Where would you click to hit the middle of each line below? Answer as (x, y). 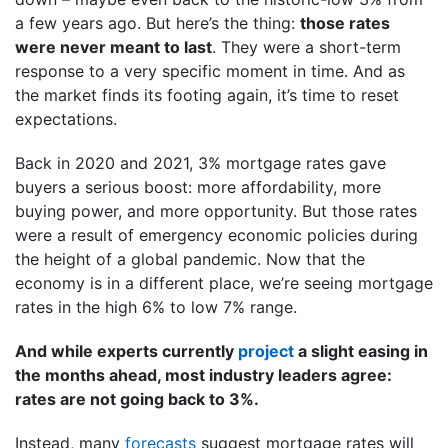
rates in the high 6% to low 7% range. (156, 306)
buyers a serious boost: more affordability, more (198, 186)
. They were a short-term (306, 46)
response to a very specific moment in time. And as (210, 70)
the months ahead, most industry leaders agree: (203, 374)
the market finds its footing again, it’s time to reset (207, 94)
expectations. (66, 118)
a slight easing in (361, 350)
